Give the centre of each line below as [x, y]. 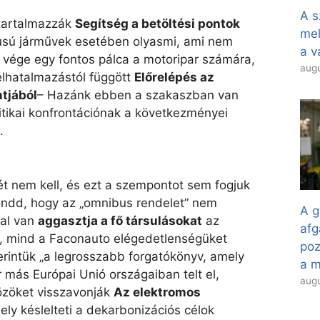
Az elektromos [157, 292]
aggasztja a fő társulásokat [120, 221]
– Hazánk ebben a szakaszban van [138, 95]
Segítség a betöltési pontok [157, 24]
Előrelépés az [174, 77]
